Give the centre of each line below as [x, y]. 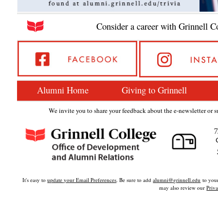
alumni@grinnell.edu [177, 180]
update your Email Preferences [82, 180]
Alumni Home [63, 90]
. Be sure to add [135, 180]
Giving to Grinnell [154, 90]
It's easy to [35, 180]
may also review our [183, 187]
